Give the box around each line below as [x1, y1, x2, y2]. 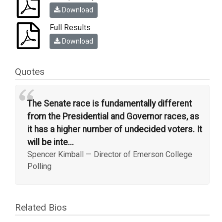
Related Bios [15, 202, 67, 214]
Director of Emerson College [94, 150, 192, 160]
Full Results [49, 23, 91, 33]
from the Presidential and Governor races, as [27, 111, 199, 122]
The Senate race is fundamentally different [27, 99, 192, 109]
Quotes [15, 66, 45, 78]
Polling [27, 162, 52, 171]
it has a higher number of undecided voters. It [27, 124, 202, 135]
